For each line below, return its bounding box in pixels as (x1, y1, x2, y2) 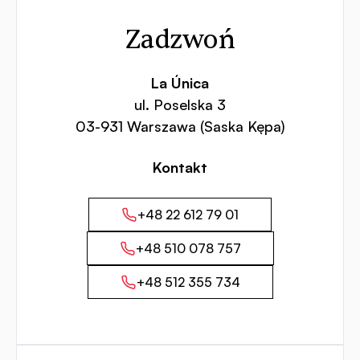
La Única (151, 74, 209, 92)
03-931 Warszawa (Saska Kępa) (75, 117, 285, 136)
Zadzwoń (125, 23, 235, 57)
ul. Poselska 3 (134, 96, 226, 114)
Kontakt (153, 158, 207, 177)
